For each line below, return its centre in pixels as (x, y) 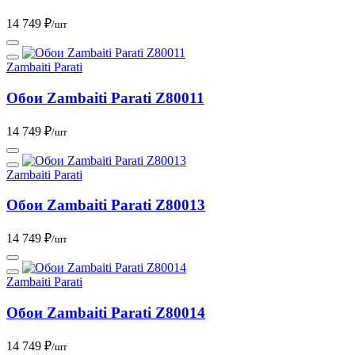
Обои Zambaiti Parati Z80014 (106, 312)
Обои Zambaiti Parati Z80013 (106, 205)
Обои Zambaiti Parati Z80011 (105, 98)
